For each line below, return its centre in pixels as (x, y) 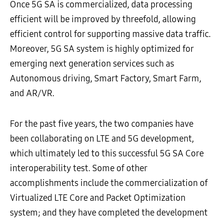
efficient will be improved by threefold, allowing (103, 19)
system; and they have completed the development (109, 213)
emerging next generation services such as (92, 64)
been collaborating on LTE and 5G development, (102, 139)
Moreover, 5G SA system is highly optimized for (102, 49)
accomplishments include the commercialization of (109, 183)
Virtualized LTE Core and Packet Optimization (98, 198)
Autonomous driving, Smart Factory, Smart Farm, (106, 78)
